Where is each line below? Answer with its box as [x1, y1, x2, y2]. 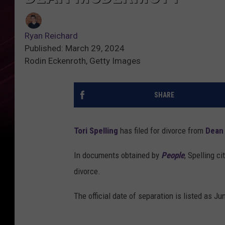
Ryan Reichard [25, 31, 78, 41]
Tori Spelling [74, 126, 118, 136]
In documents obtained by [74, 150, 159, 161]
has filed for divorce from [118, 126, 205, 136]
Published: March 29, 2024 [25, 43, 125, 54]
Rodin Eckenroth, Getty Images [25, 56, 141, 66]
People [159, 150, 184, 161]
